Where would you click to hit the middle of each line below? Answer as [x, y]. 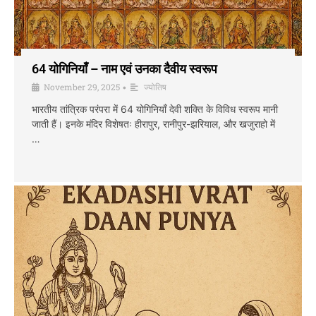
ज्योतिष [155, 86]
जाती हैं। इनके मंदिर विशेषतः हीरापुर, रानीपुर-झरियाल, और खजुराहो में [153, 123]
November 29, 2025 [82, 86]
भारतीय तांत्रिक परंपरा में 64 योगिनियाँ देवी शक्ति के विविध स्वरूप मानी [155, 109]
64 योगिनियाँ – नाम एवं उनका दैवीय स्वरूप [124, 68]
